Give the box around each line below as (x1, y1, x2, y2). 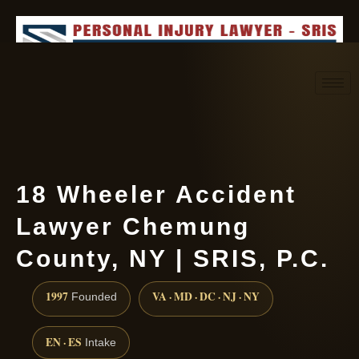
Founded (68, 291, 117, 304)
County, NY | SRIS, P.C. (16, 245, 329, 272)
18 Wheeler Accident (16, 181, 296, 208)
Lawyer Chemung (16, 213, 250, 240)
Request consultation (142, 113, 266, 124)
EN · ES (46, 334, 82, 351)
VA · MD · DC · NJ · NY (152, 288, 260, 305)
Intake (82, 337, 116, 349)
